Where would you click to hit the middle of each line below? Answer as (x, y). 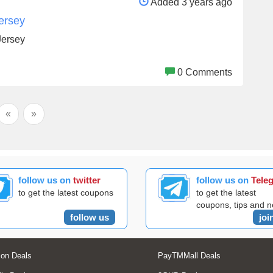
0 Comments (205, 72)
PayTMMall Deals (189, 255)
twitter (87, 180)
